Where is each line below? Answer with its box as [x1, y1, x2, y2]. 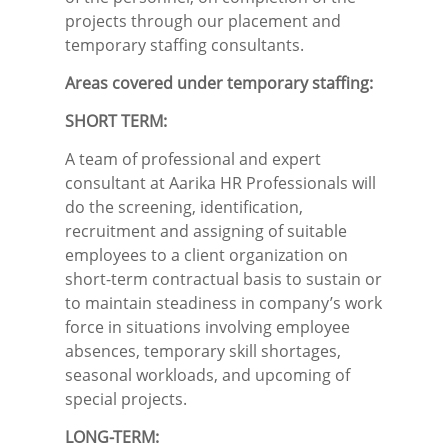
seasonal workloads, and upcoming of [65, 364, 350, 387]
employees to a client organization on [65, 244, 348, 267]
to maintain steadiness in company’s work [65, 292, 382, 315]
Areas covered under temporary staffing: [65, 72, 373, 95]
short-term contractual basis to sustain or [65, 268, 382, 291]
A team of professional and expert [65, 148, 321, 171]
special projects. [65, 388, 187, 411]
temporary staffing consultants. [65, 34, 304, 57]
